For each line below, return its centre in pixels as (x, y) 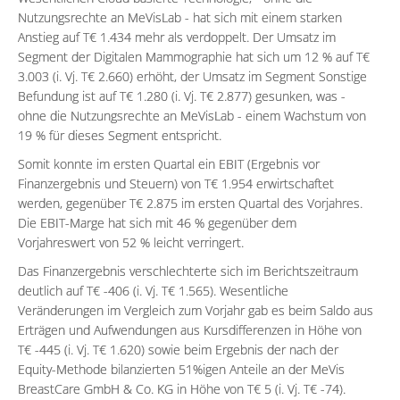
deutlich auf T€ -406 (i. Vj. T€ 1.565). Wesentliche (153, 290)
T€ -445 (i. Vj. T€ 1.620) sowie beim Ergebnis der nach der (178, 349)
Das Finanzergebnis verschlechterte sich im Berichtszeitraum (188, 271)
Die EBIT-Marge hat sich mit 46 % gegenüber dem (157, 222)
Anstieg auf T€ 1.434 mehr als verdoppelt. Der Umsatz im (177, 37)
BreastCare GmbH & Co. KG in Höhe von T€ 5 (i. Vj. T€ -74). (182, 388)
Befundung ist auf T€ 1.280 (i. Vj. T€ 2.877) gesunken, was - (182, 96)
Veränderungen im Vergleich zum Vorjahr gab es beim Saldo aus (196, 310)
